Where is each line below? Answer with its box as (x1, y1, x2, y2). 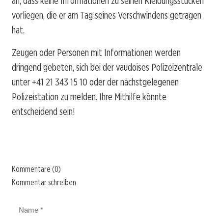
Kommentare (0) (12, 164, 61, 174)
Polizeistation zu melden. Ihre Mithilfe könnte (12, 90, 166, 103)
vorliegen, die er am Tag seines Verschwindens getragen (12, 9, 201, 21)
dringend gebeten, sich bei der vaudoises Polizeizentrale (12, 61, 202, 73)
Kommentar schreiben (12, 177, 76, 187)
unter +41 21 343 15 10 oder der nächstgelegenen (12, 76, 179, 88)
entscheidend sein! (12, 105, 75, 117)
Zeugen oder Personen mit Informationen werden (12, 46, 181, 58)
